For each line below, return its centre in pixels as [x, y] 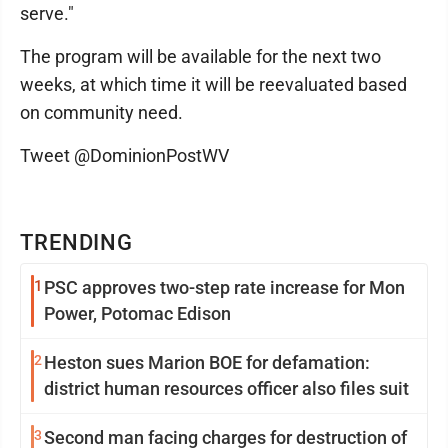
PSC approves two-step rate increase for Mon [224, 287]
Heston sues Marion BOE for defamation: [207, 362]
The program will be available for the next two [200, 56]
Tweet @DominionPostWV [124, 155]
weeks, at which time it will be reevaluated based [213, 84]
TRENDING [77, 242]
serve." [47, 13]
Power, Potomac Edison [137, 313]
